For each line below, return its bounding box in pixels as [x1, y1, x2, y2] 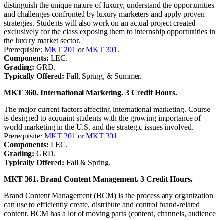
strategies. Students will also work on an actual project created [4, 18, 195, 27]
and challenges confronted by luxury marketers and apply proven [4, 9, 205, 18]
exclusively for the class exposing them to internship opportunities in [4, 27, 215, 36]
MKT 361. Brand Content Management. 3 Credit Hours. [4, 174, 192, 183]
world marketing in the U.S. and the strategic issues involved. [4, 122, 193, 131]
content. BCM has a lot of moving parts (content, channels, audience [4, 209, 216, 218]
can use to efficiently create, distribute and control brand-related [4, 200, 200, 209]
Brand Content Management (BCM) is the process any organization [4, 191, 213, 200]
